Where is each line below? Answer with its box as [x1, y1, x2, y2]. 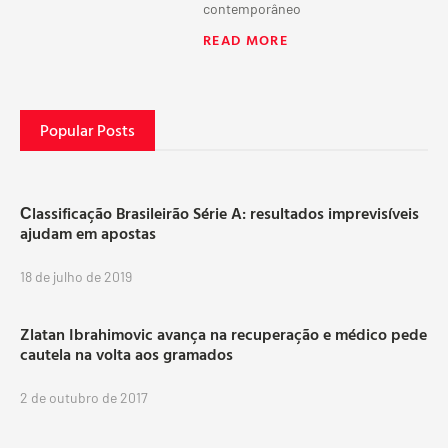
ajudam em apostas [20, 221, 156, 245]
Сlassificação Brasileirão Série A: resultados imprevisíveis [20, 201, 419, 225]
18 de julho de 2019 [20, 268, 132, 285]
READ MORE [203, 28, 288, 50]
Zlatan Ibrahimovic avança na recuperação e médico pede [20, 322, 427, 346]
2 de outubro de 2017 [20, 389, 148, 406]
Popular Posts [40, 117, 135, 142]
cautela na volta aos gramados [20, 342, 233, 366]
